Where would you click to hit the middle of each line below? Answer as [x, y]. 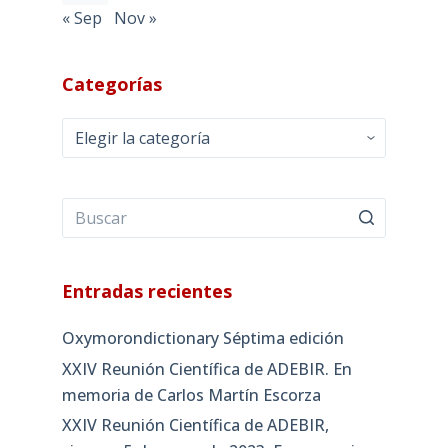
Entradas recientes [146, 290]
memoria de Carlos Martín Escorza [191, 394]
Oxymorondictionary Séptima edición [202, 337]
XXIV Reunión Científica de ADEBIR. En [206, 368]
